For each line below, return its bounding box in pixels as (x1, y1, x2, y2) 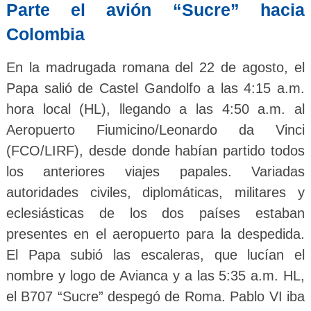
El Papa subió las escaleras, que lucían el (6, 247, 305, 263)
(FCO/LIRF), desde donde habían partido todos (6, 143, 305, 159)
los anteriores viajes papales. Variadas (6, 164, 305, 180)
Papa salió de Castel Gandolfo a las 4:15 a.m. (6, 81, 305, 96)
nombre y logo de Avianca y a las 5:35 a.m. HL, (6, 268, 305, 284)
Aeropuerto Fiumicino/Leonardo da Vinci (6, 122, 305, 138)
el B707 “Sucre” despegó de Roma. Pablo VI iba (6, 289, 305, 305)
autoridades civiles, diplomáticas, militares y (6, 185, 305, 201)
